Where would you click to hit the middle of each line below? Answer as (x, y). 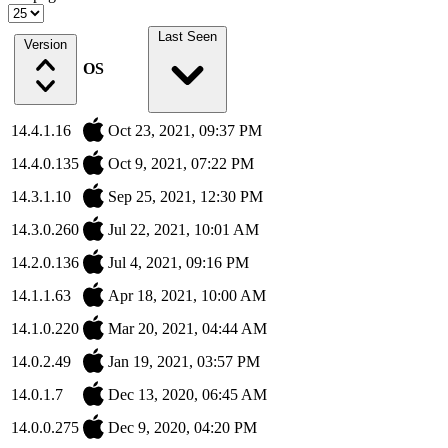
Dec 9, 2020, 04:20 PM (182, 428)
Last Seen (187, 37)
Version (45, 45)
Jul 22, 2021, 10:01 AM (183, 230)
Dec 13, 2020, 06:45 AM (187, 395)
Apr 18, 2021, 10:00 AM (187, 296)
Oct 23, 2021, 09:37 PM (185, 131)
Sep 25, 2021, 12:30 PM (185, 197)
